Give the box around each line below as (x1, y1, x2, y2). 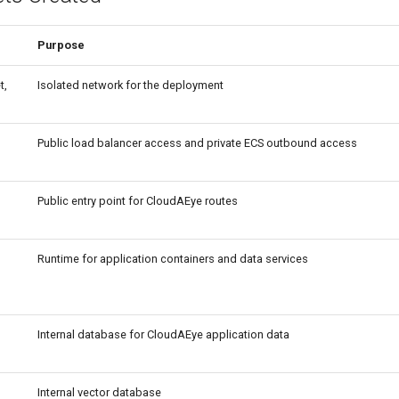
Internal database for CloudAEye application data (37, 328, 289, 341)
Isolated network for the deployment (37, 78, 224, 92)
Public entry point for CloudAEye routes (37, 194, 238, 208)
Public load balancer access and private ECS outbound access (37, 136, 357, 150)
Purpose (37, 38, 85, 52)
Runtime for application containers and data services (37, 252, 308, 265)
